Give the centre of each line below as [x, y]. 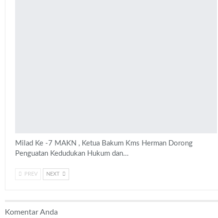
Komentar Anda [31, 212]
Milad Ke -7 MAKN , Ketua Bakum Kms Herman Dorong [104, 144]
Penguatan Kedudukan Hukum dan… [72, 154]
